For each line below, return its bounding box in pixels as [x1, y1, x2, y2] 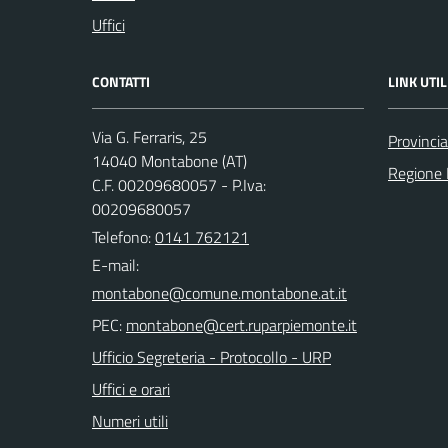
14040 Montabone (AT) [92, 149, 247, 173]
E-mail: [92, 253, 139, 277]
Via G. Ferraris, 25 [92, 125, 207, 149]
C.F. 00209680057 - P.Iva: [92, 173, 266, 197]
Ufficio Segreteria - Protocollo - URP [92, 345, 331, 369]
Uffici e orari [92, 377, 170, 401]
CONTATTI [92, 71, 150, 92]
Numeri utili [92, 409, 168, 433]
